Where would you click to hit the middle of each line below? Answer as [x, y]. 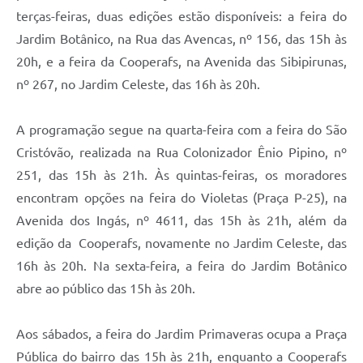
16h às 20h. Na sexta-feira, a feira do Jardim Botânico [181, 265]
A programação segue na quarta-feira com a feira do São [181, 129]
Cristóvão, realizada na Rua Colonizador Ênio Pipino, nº [181, 152]
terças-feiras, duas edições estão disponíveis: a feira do [181, 16]
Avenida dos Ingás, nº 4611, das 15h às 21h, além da [181, 220]
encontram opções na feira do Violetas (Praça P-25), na [181, 197]
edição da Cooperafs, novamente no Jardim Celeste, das [181, 243]
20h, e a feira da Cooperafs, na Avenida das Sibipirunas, [181, 61]
